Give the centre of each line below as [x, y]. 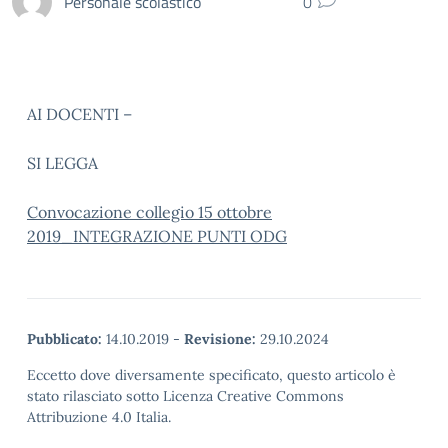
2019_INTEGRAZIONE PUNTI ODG [157, 236]
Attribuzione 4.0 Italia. [99, 417]
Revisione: [220, 339]
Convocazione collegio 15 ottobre [149, 212]
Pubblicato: [64, 339]
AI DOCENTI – [81, 114]
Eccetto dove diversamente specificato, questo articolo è [211, 375]
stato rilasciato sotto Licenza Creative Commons [185, 396]
